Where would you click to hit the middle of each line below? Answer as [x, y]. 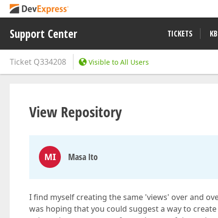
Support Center [44, 34]
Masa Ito [83, 157]
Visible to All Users [119, 62]
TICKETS [180, 34]
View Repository [75, 112]
